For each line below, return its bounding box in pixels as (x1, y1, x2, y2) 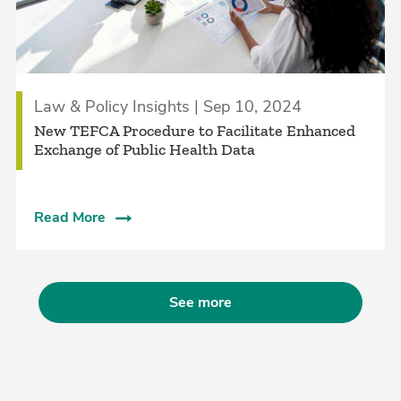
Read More (33, 208, 106, 228)
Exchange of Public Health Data (33, 140, 255, 160)
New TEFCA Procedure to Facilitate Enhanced (33, 121, 355, 141)
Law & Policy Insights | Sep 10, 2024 (33, 96, 302, 118)
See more (169, 292, 232, 312)
